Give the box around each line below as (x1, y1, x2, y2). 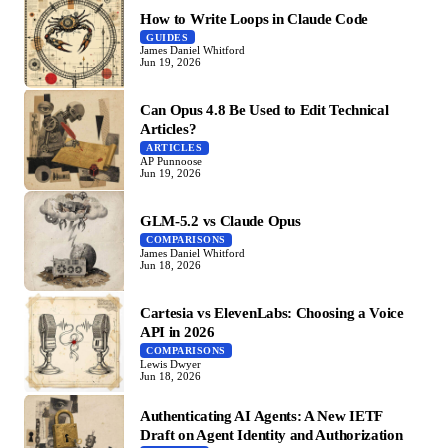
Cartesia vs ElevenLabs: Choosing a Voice (140, 304, 404, 322)
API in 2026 (140, 323, 215, 341)
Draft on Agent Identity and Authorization (140, 425, 403, 443)
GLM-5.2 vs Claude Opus (140, 212, 301, 230)
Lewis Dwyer (140, 357, 201, 370)
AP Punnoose (140, 155, 202, 168)
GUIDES (146, 31, 189, 43)
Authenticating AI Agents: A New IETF (140, 406, 383, 424)
